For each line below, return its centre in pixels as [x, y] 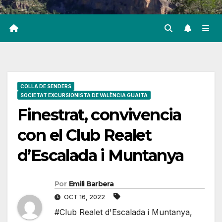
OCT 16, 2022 [84, 197]
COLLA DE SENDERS [46, 86]
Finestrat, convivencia [99, 115]
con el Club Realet [84, 135]
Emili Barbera [91, 184]
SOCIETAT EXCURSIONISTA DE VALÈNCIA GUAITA [84, 95]
